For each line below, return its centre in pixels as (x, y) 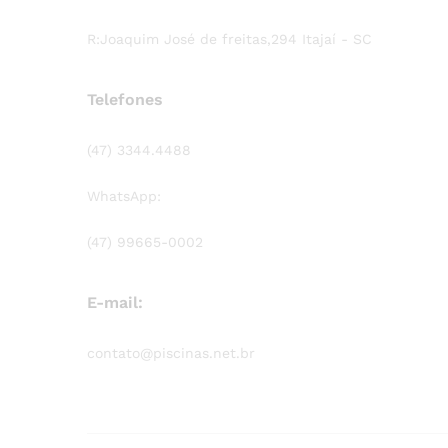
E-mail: (115, 302)
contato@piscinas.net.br (171, 352)
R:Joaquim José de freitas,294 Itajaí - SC (229, 39)
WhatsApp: (124, 195)
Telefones (125, 99)
